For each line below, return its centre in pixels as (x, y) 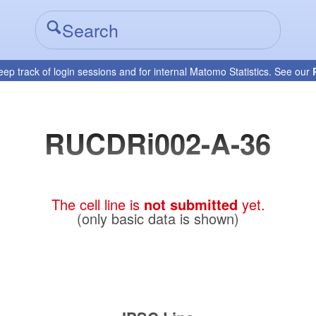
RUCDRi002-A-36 (158, 143)
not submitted (190, 204)
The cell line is (97, 204)
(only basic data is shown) (158, 218)
